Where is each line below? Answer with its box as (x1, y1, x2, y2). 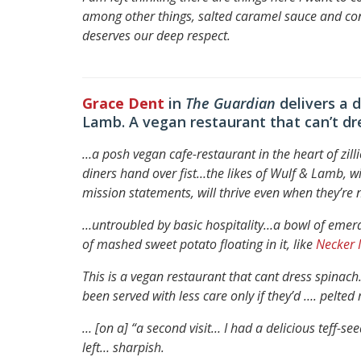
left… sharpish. (82, 338, 164, 356)
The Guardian (185, 93, 280, 113)
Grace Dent (82, 93, 164, 113)
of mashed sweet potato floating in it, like (82, 234, 316, 253)
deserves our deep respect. (82, 26, 230, 44)
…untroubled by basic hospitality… (82, 215, 273, 234)
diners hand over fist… (82, 164, 206, 182)
